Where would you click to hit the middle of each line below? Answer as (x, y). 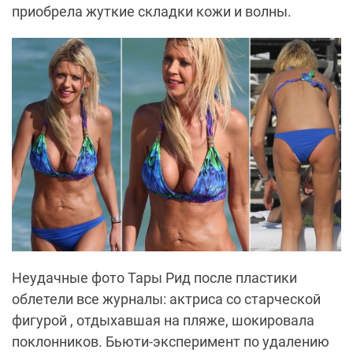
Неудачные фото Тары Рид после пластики (154, 278)
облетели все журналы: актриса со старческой (166, 299)
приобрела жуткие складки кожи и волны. (152, 12)
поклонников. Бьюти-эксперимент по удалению (171, 342)
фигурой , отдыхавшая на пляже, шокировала (163, 321)
